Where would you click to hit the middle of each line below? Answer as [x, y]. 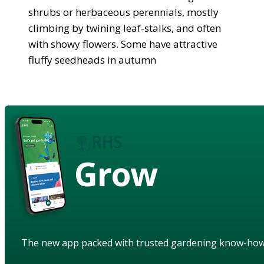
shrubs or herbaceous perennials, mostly [123, 12]
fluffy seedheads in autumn [92, 60]
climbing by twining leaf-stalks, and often [125, 28]
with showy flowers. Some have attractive [123, 44]
